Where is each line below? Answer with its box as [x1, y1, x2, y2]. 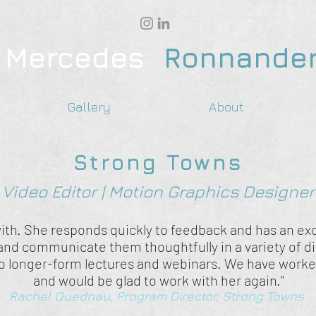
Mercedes [4, 40, 145, 74]
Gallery [68, 99, 111, 114]
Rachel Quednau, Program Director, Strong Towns [8, 288, 308, 303]
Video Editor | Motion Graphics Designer [1, 181, 315, 201]
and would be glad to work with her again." [32, 272, 284, 288]
